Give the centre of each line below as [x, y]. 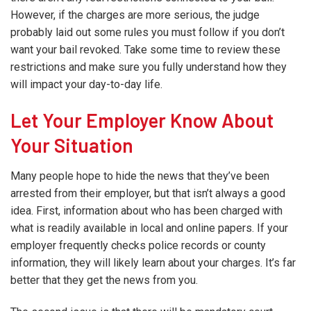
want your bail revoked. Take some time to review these [145, 49]
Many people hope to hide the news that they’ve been [140, 176]
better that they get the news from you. [104, 280]
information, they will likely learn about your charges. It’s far [153, 262]
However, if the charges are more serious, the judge [135, 15]
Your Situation [72, 145]
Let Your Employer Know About [142, 120]
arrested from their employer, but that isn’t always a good [148, 193]
